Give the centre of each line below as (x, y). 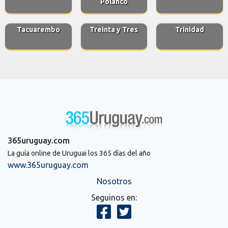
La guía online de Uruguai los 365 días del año (79, 153)
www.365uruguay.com (48, 165)
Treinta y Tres (114, 29)
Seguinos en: (114, 197)
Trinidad (190, 29)
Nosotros (114, 181)
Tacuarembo (38, 29)
